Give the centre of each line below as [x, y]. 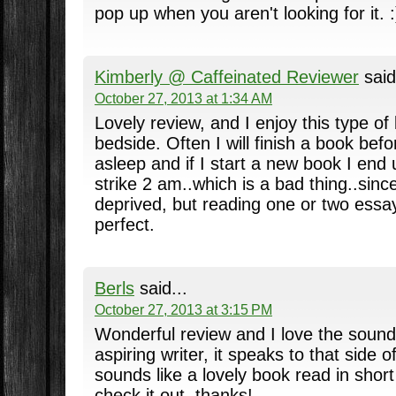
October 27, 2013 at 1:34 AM [183, 98]
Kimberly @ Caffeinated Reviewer [226, 76]
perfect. [124, 225]
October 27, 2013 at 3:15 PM [183, 309]
